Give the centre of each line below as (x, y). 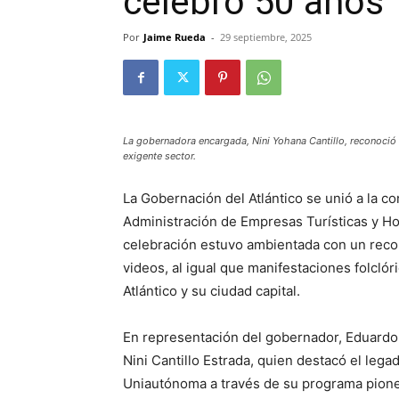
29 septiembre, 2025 (266, 37)
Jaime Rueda (175, 37)
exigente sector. (159, 156)
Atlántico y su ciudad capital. (212, 291)
